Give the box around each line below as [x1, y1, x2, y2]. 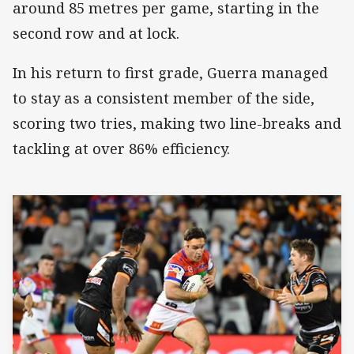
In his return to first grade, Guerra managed [13, 62, 328, 82]
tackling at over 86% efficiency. [13, 138, 230, 158]
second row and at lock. [13, 23, 179, 43]
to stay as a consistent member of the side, [13, 88, 314, 107]
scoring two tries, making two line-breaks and [13, 113, 341, 133]
